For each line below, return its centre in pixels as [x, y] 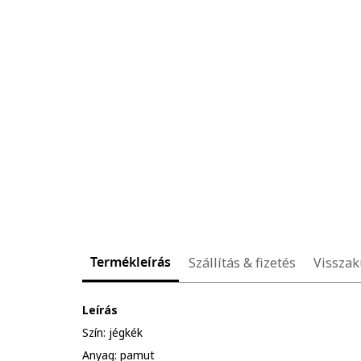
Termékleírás [131, 262]
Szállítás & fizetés [242, 262]
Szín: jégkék [112, 332]
